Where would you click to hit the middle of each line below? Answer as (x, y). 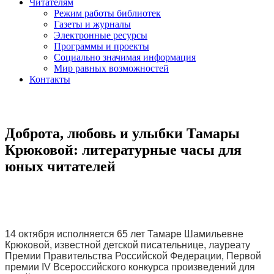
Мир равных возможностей (111, 68)
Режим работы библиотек (107, 13)
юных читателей (60, 166)
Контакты (50, 79)
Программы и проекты (102, 46)
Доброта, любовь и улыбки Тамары (122, 133)
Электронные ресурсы (101, 35)
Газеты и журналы (92, 24)
